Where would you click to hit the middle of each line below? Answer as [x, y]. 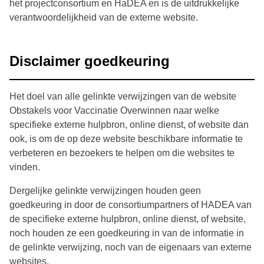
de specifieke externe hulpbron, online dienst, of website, [128, 219]
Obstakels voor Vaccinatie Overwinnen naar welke [114, 111]
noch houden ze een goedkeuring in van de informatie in [127, 233]
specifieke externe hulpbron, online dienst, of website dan [129, 125]
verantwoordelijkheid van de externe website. [104, 18]
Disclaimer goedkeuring [90, 61]
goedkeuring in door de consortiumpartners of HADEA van [131, 205]
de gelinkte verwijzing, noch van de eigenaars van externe [131, 247]
